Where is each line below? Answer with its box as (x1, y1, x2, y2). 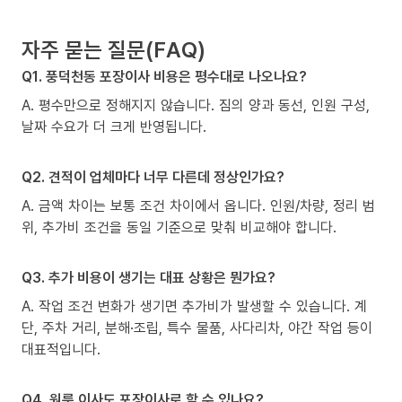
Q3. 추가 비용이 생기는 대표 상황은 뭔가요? (22, 267, 275, 287)
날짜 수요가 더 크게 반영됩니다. (22, 116, 206, 136)
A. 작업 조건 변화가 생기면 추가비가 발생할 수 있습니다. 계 (22, 295, 367, 316)
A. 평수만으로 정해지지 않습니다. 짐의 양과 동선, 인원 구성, (22, 94, 370, 115)
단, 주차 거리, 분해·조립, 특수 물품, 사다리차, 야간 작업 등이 (22, 317, 372, 337)
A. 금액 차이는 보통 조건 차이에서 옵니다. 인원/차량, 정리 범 (22, 195, 375, 215)
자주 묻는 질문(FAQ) (22, 33, 205, 64)
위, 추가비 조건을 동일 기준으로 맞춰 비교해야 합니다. (22, 216, 336, 237)
